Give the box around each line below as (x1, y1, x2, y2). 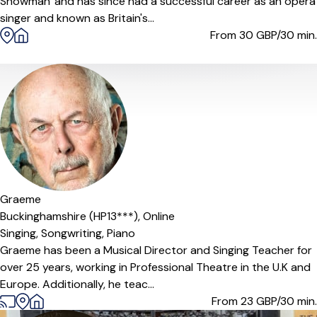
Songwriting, (41, 226, 107, 241)
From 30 (210, 28, 256, 42)
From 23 (212, 294, 256, 309)
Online (143, 209, 175, 224)
